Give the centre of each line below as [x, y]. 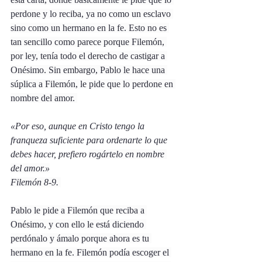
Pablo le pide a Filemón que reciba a [79, 210]
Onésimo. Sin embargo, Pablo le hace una [89, 70]
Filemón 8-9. [36, 182]
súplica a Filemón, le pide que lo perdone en [93, 84]
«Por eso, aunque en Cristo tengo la [79, 126]
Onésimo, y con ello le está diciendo [78, 224]
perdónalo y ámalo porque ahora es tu [81, 238]
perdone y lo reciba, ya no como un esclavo [92, 14]
